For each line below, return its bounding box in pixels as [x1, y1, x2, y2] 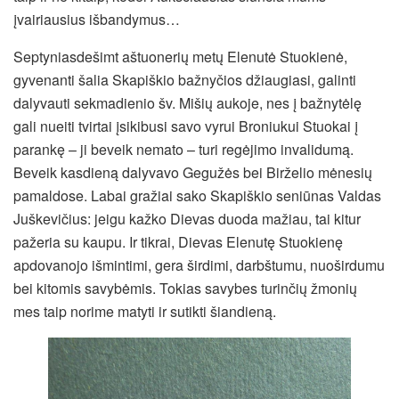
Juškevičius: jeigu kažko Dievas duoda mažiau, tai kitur [13, 208, 361, 230]
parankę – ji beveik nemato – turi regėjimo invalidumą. [13, 139, 354, 160]
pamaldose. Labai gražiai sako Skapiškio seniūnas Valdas [13, 185, 381, 207]
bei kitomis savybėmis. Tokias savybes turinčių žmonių [13, 278, 357, 299]
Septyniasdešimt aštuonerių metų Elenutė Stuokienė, [13, 46, 347, 68]
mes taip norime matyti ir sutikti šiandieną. [13, 301, 276, 322]
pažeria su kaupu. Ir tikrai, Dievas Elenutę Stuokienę [13, 232, 343, 253]
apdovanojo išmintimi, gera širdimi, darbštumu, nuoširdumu [13, 255, 385, 276]
